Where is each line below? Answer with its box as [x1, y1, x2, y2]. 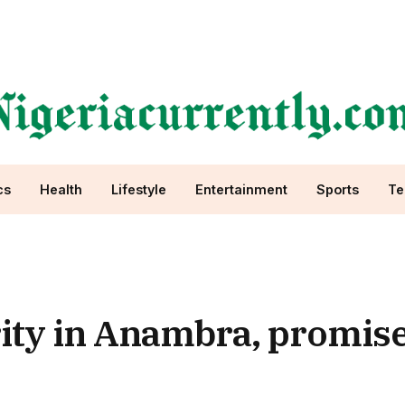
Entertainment [194, 182, 287, 197]
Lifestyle [110, 182, 166, 197]
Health [39, 182, 82, 197]
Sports [316, 182, 359, 197]
